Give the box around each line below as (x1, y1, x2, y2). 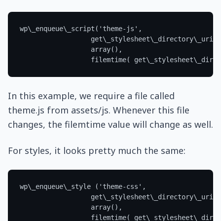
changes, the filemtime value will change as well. (8, 118, 213, 130)
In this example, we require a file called (8, 90, 175, 102)
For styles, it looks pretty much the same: (8, 145, 185, 156)
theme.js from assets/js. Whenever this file (8, 104, 189, 116)
